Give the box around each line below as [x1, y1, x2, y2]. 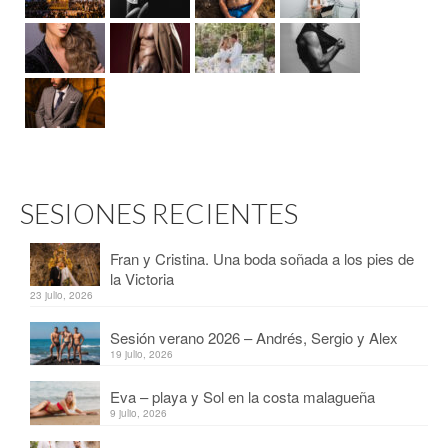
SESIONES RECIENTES [20, 195, 298, 230]
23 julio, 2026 [30, 287, 93, 302]
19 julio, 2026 [110, 346, 173, 361]
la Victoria [110, 267, 174, 289]
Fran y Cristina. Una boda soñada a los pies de [110, 247, 414, 269]
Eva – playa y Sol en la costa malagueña [110, 386, 375, 408]
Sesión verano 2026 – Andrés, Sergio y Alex [110, 326, 398, 348]
